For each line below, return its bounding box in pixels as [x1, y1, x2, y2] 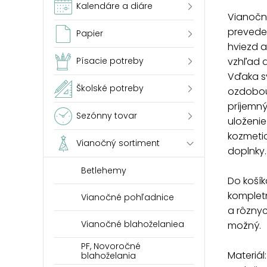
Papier [76, 27, 103, 39]
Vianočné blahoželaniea [81, 218, 184, 230]
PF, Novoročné [81, 240, 141, 252]
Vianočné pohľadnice [81, 191, 174, 203]
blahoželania [81, 250, 136, 262]
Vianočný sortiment [76, 137, 160, 149]
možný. [228, 218, 261, 232]
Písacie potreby [76, 55, 144, 67]
